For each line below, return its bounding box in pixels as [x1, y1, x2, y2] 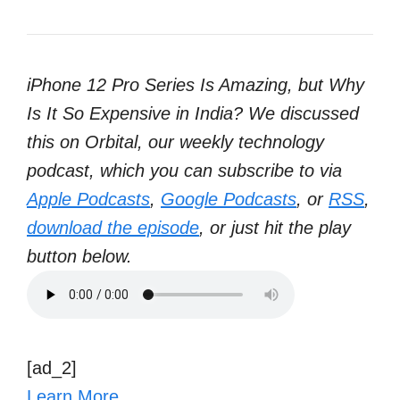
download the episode [27, 218, 199, 237]
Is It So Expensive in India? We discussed [27, 104, 359, 123]
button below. [27, 246, 132, 266]
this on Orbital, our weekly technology [27, 132, 324, 152]
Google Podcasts [161, 189, 296, 209]
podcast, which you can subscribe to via [27, 161, 342, 180]
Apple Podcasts [27, 189, 150, 209]
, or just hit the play [199, 218, 351, 237]
